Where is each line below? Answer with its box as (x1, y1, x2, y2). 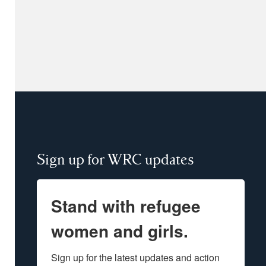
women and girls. (51, 218, 188, 243)
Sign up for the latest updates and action (51, 250, 220, 264)
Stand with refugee (51, 193, 201, 218)
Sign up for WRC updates (37, 149, 194, 169)
